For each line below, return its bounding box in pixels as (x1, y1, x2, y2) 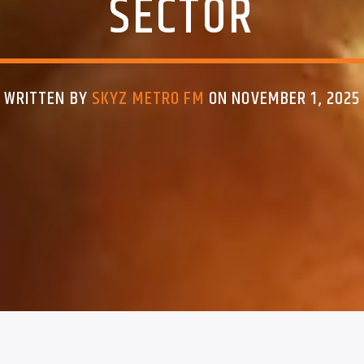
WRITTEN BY (3, 84, 93, 114)
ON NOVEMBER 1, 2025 (204, 84, 361, 114)
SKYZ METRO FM (92, 84, 205, 114)
